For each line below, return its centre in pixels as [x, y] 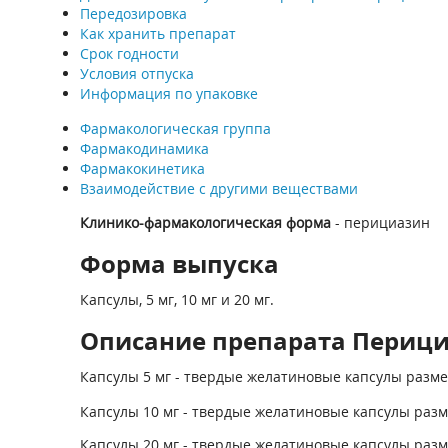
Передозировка [133, 13]
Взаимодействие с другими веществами [218, 188]
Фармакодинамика [144, 148]
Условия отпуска [136, 73]
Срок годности [129, 53]
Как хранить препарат [157, 33]
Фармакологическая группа [175, 128]
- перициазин [380, 222]
